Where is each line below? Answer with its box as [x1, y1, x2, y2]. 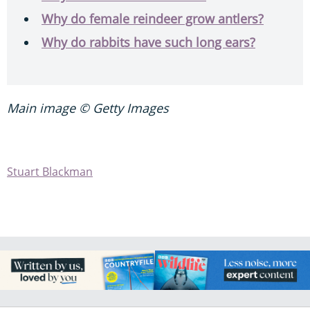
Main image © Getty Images [7, 100, 169, 117]
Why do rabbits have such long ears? [42, 34, 255, 51]
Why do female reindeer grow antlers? [42, 10, 264, 28]
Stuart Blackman [7, 164, 93, 180]
